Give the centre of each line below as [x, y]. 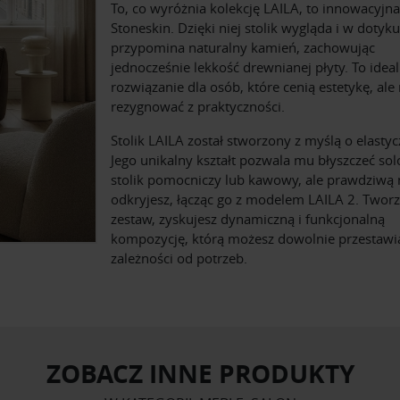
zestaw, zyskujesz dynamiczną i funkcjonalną [248, 219]
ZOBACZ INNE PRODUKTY [200, 374]
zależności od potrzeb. [179, 258]
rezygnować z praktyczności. [198, 107]
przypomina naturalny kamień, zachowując [243, 48]
